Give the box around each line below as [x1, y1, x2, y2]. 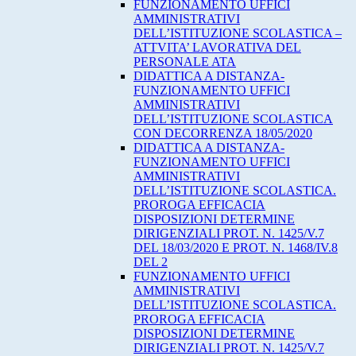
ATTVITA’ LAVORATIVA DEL [133, 41, 301, 55]
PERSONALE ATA [133, 55, 236, 69]
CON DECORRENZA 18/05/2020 [133, 126, 312, 141]
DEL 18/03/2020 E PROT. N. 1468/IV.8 [133, 241, 338, 255]
